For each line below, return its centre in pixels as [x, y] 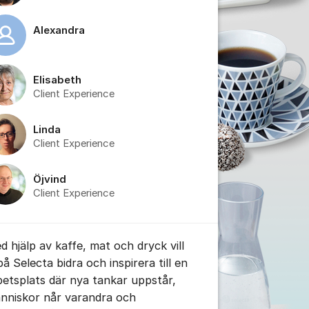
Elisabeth [57, 80]
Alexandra [59, 30]
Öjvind [50, 179]
